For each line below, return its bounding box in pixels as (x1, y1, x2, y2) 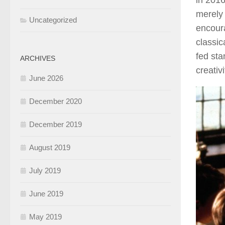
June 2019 (29, 189, 63, 198)
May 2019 (29, 212, 62, 221)
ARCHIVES (20, 54, 55, 63)
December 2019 (29, 120, 82, 129)
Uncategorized (29, 16, 77, 25)
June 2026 (29, 74, 63, 83)
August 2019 (29, 143, 70, 152)
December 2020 (29, 97, 82, 106)
